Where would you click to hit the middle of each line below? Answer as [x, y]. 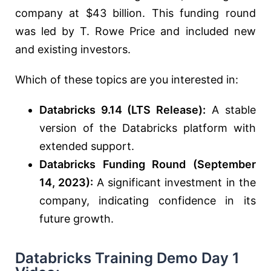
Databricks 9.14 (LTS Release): [123, 110]
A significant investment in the [175, 183]
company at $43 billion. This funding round [135, 13]
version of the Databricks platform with [148, 128]
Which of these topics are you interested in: [127, 80]
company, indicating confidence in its [148, 201]
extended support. [87, 146]
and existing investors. [73, 50]
